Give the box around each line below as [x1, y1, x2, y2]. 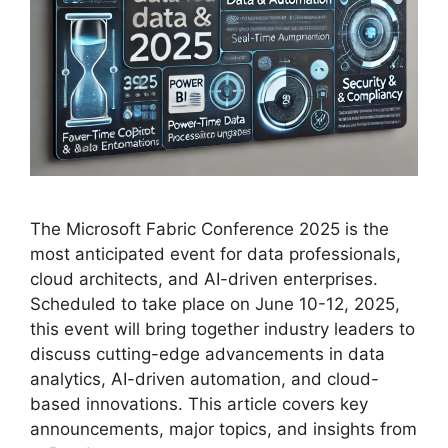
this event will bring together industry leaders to [30, 319, 415, 340]
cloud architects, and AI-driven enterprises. [30, 269, 378, 290]
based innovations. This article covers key [30, 394, 368, 415]
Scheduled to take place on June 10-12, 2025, [30, 294, 400, 315]
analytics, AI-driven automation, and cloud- [30, 369, 379, 390]
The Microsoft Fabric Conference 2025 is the [30, 219, 389, 240]
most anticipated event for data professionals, [30, 244, 401, 265]
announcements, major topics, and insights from [30, 419, 417, 440]
